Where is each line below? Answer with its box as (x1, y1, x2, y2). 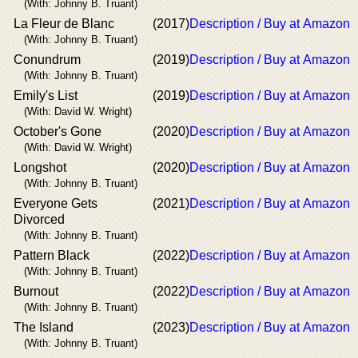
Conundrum (14, 52, 81, 66)
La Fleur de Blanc (14, 16, 114, 30)
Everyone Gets (14, 196, 97, 210)
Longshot (14, 160, 66, 174)
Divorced (14, 212, 65, 226)
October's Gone (14, 124, 101, 138)
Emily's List (14, 88, 78, 102)
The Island (14, 320, 74, 334)
